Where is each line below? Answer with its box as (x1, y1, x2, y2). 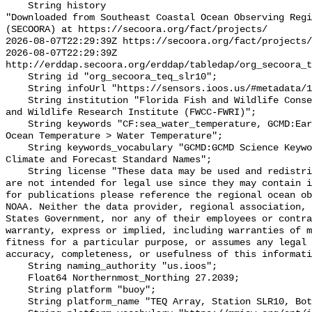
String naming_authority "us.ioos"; (6, 261, 28, 272)
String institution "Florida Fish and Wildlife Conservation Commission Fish (6, 95, 28, 107)
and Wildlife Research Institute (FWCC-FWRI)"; (6, 107, 256, 118)
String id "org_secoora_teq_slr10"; (6, 72, 28, 83)
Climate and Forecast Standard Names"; (6, 155, 212, 166)
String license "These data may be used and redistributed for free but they (6, 166, 28, 178)
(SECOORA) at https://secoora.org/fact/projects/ (6, 24, 267, 36)
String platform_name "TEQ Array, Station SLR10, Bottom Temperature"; (6, 297, 28, 308)
